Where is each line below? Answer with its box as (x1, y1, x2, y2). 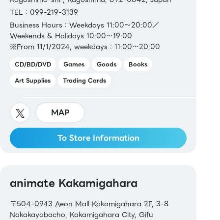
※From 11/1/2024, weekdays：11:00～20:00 (10, 41, 160, 53)
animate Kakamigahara (10, 175, 137, 192)
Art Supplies (15, 76, 51, 85)
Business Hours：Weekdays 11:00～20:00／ (10, 20, 159, 31)
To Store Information (57, 132, 139, 144)
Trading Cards (63, 76, 106, 85)
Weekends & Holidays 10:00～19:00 (10, 30, 132, 42)
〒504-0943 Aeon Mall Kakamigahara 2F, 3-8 (10, 198, 169, 210)
